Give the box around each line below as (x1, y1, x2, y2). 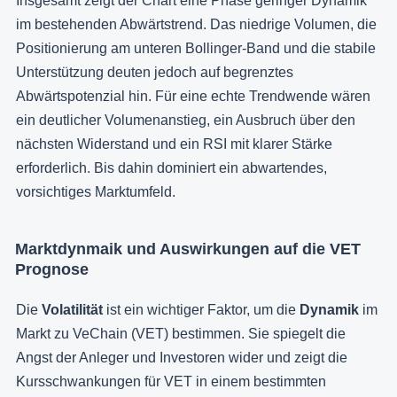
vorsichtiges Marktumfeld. (16, 183, 175, 199)
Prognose (15, 260, 89, 278)
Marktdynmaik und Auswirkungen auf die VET (15, 239, 361, 258)
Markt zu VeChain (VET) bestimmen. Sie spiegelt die (16, 325, 346, 341)
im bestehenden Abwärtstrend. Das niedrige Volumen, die (16, 16, 377, 32)
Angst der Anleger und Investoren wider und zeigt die (16, 349, 347, 365)
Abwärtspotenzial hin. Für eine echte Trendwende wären (16, 88, 370, 104)
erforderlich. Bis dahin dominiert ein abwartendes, (16, 160, 327, 175)
